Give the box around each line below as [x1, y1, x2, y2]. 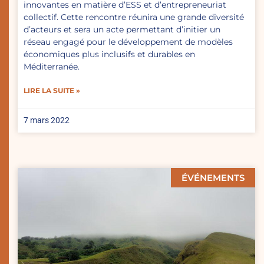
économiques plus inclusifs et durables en [24, 48, 195, 60]
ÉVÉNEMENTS [181, 171, 245, 183]
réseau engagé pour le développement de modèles [24, 36, 233, 47]
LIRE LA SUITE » [24, 85, 80, 95]
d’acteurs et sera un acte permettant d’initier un [24, 24, 220, 35]
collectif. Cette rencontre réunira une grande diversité [24, 11, 244, 22]
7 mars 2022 [24, 115, 70, 125]
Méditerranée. [24, 61, 80, 72]
